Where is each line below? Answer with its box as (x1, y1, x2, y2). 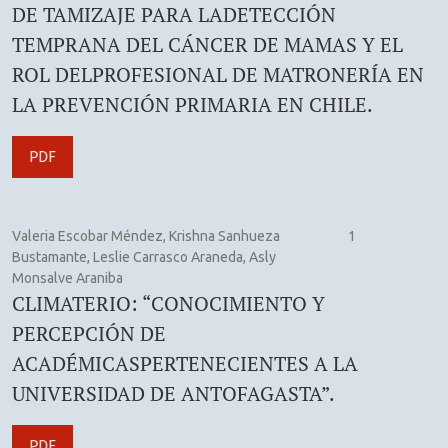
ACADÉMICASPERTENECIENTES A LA (12, 349, 358, 377)
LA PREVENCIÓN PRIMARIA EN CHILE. (12, 90, 373, 118)
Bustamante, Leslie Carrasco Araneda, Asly (12, 248, 276, 265)
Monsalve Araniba (12, 269, 123, 286)
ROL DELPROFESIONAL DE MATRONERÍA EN (12, 60, 424, 88)
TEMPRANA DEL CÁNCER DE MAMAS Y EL (12, 30, 403, 58)
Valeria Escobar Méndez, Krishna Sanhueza (12, 227, 280, 244)
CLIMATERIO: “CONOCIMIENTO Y (12, 289, 325, 317)
